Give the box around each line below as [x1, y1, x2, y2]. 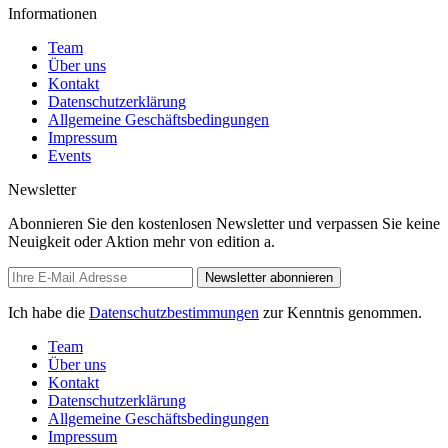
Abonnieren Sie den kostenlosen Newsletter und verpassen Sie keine [8, 214, 440, 232]
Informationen [8, 4, 97, 22]
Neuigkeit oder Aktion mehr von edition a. [8, 232, 275, 250]
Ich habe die [8, 303, 89, 321]
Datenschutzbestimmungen [89, 303, 259, 321]
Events [48, 146, 91, 164]
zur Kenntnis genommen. [259, 303, 422, 321]
